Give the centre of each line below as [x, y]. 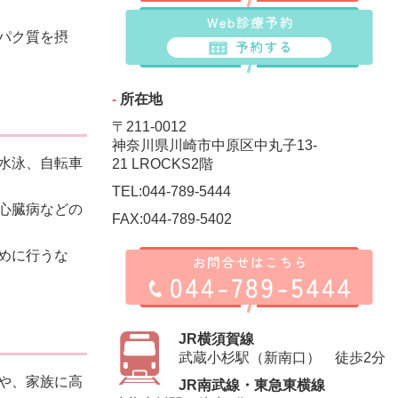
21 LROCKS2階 [163, 164]
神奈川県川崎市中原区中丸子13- [215, 146]
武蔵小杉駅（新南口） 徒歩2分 [282, 358]
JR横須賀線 [216, 339]
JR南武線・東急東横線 [251, 386]
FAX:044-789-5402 [172, 219]
